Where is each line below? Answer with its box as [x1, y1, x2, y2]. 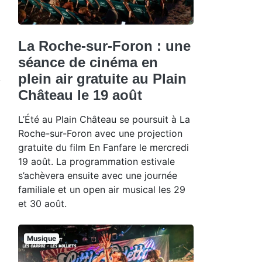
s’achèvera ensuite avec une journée [18, 169, 177, 181]
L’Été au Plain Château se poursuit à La [18, 113, 190, 125]
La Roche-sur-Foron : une [18, 37, 191, 54]
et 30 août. [18, 197, 67, 209]
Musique [26, 233, 56, 243]
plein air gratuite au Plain [18, 70, 187, 87]
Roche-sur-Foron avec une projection [18, 127, 182, 139]
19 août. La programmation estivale [18, 155, 175, 167]
